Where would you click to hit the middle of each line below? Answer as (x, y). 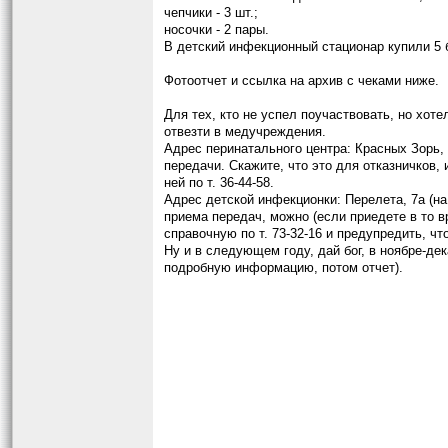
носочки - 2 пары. (216, 29)
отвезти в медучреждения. (245, 131)
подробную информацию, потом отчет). (283, 267)
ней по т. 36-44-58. (219, 182)
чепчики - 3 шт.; (211, 12)
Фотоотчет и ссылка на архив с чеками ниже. (301, 80)
